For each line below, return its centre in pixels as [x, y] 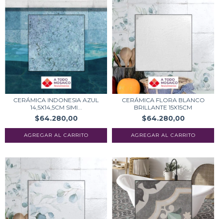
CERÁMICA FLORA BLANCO [163, 100]
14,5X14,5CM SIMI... [56, 107]
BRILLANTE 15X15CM [163, 107]
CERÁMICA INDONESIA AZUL [56, 100]
